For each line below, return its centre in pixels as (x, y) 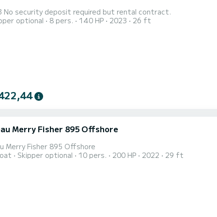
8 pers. (61, 21)
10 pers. (93, 155)
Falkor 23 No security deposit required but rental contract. (87, 12)
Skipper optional (45, 155)
